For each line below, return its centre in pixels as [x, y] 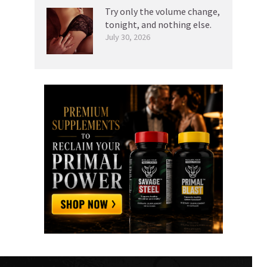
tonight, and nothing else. [158, 24]
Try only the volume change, [162, 11]
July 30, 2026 [128, 37]
